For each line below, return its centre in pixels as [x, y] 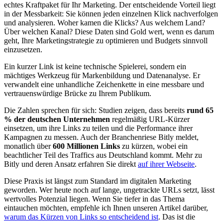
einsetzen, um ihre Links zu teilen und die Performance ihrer [98, 128]
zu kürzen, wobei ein [154, 146]
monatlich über [28, 146]
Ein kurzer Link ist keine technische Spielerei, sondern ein [95, 66]
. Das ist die [177, 217]
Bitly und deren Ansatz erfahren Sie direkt [71, 164]
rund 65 [200, 110]
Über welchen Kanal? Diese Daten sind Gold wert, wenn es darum [109, 31]
